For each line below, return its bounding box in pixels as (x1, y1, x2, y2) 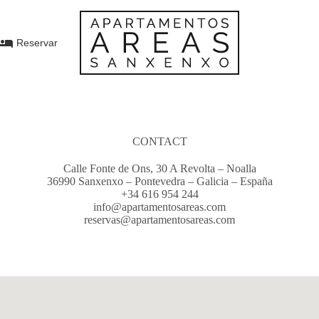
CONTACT (132, 135, 187, 147)
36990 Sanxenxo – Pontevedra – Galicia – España (46, 175, 273, 187)
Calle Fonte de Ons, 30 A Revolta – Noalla (63, 162, 256, 174)
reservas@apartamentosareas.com (84, 214, 235, 226)
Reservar (16, 37, 58, 48)
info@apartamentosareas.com (93, 201, 226, 213)
